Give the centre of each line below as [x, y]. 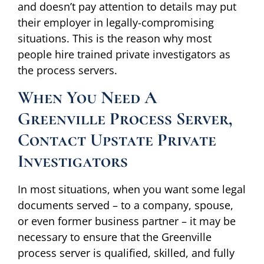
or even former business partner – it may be [127, 221]
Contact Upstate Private [117, 140]
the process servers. [67, 70]
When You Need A [87, 97]
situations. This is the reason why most [115, 39]
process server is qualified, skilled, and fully [126, 253]
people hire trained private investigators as [124, 55]
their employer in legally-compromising [116, 23]
